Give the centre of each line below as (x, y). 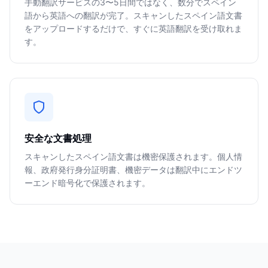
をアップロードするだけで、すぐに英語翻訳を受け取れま (133, 28)
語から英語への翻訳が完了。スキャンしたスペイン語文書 (133, 15)
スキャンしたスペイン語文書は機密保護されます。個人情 (133, 156)
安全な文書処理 (58, 138)
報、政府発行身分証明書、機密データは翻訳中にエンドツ (133, 170)
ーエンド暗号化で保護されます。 (87, 183)
